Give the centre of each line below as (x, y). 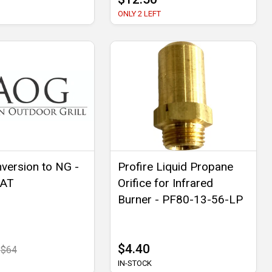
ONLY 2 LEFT (139, 14)
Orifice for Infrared (165, 183)
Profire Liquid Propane (175, 167)
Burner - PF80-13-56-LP (180, 200)
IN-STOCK (134, 263)
